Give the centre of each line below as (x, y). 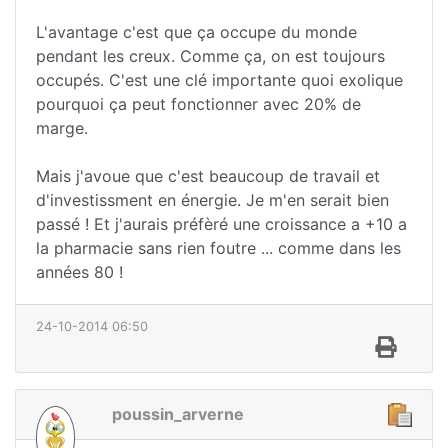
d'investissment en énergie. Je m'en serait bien (212, 199)
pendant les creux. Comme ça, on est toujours (210, 55)
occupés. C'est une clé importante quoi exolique (219, 79)
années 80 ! (79, 271)
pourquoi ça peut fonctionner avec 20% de (198, 103)
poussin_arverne (178, 413)
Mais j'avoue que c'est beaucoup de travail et (208, 175)
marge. (62, 127)
